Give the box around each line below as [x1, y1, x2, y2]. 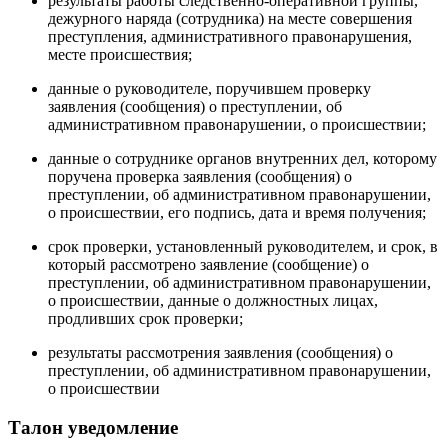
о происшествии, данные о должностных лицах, [48, 292, 378, 310]
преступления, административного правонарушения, [48, 28, 412, 46]
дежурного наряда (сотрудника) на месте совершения [48, 10, 412, 28]
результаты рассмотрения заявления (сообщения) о [48, 344, 393, 362]
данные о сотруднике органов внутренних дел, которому [48, 150, 437, 168]
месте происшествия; [48, 46, 192, 64]
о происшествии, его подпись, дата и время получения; [48, 204, 426, 222]
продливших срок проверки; [48, 310, 243, 328]
